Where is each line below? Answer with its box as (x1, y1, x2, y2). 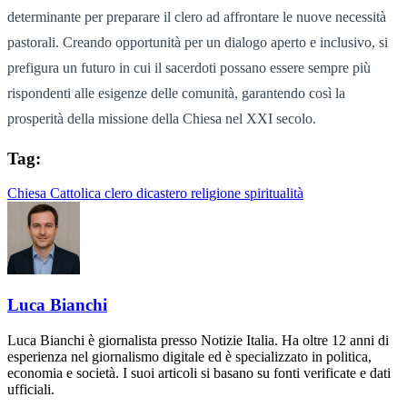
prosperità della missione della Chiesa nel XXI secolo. (7, 110, 316, 126)
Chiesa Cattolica (7, 185, 104, 202)
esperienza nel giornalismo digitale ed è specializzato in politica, (7, 348, 372, 364)
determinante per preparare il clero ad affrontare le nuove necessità (7, 8, 386, 25)
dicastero (136, 185, 191, 202)
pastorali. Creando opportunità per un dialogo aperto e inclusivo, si (7, 34, 388, 50)
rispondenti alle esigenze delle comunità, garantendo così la (7, 84, 345, 101)
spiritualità (244, 185, 303, 202)
